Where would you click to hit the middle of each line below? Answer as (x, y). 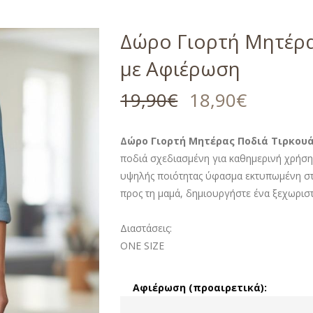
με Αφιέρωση (181, 68)
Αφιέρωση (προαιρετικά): (199, 287)
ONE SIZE (143, 245)
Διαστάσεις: (146, 228)
